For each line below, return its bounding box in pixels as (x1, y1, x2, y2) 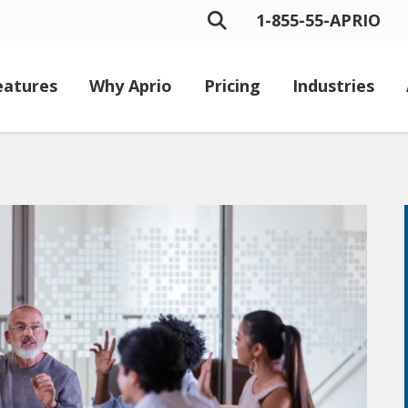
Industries (292, 74, 374, 97)
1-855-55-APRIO (256, 9, 381, 31)
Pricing (204, 74, 260, 97)
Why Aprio (89, 74, 172, 97)
